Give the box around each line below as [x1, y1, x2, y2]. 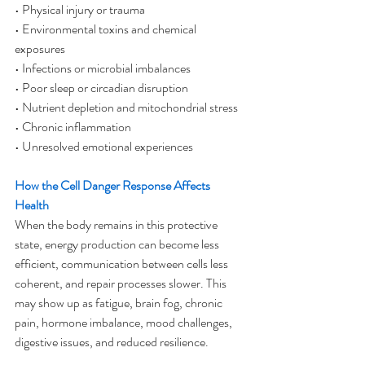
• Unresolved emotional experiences [15, 137, 193, 156]
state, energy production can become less [15, 235, 222, 253]
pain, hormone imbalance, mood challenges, [15, 313, 235, 332]
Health [15, 196, 49, 214]
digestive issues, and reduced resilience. [15, 332, 209, 351]
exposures [15, 39, 65, 58]
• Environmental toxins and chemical [15, 20, 199, 38]
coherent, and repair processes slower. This [15, 274, 229, 292]
